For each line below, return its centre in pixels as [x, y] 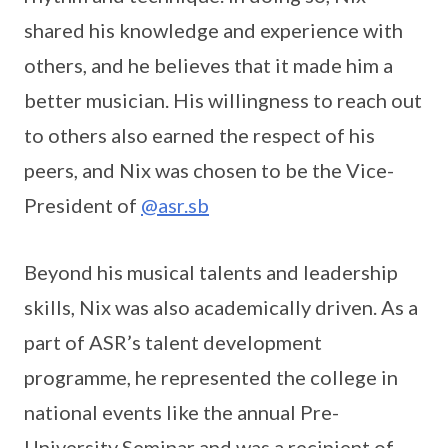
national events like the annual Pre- [181, 412]
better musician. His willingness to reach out [223, 100]
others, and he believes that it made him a [208, 65]
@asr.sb [175, 205]
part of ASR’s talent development [173, 342]
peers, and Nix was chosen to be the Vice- [209, 170]
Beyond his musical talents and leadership [211, 272]
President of [82, 205]
